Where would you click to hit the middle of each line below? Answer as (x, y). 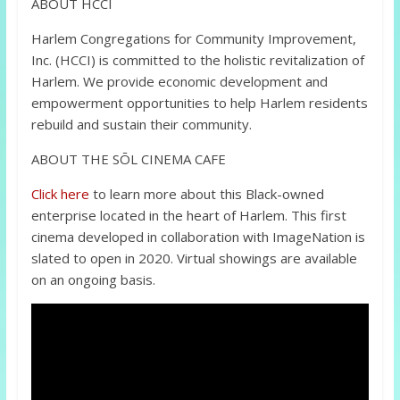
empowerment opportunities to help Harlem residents (199, 103)
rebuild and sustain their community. (141, 125)
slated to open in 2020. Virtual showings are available (194, 258)
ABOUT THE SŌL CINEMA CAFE (128, 159)
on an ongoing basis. (93, 280)
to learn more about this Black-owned (206, 194)
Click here (60, 194)
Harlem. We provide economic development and (179, 82)
